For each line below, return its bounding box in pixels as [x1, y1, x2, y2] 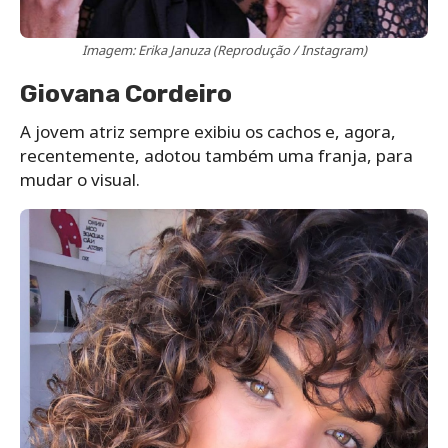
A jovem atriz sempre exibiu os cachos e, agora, [20, 119, 396, 143]
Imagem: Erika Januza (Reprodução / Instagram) [81, 40, 367, 59]
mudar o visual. [20, 167, 140, 191]
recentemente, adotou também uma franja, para [20, 143, 413, 167]
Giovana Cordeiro [20, 78, 232, 108]
